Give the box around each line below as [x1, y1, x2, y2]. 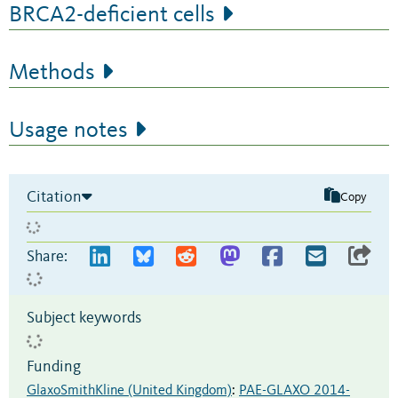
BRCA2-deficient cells [9, 4, 215, 27]
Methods [9, 61, 95, 84]
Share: [27, 249, 68, 265]
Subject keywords [27, 310, 141, 326]
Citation [27, 189, 82, 205]
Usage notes [9, 119, 128, 142]
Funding [27, 359, 81, 375]
